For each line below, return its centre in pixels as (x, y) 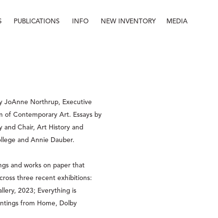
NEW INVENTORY (128, 21)
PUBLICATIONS (36, 21)
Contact (135, 31)
